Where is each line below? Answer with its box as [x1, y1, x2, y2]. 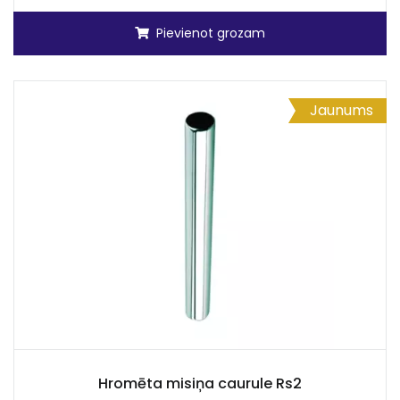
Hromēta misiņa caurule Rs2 [98, 373, 302, 394]
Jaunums [310, 100, 373, 121]
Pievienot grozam [156, 24, 265, 42]
